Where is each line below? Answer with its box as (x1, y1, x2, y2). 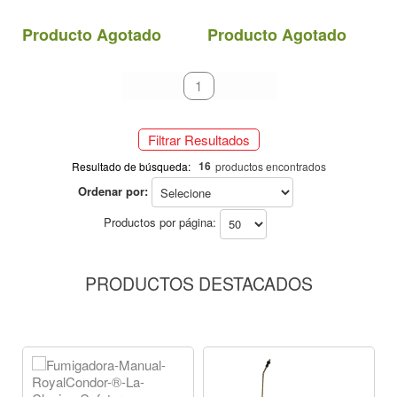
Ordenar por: (77, 182, 148, 199)
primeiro (129, 75, 177, 95)
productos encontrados (214, 159, 326, 175)
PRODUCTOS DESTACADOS (84, 270, 313, 296)
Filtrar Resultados (147, 130, 250, 150)
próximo (222, 76, 270, 96)
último (253, 76, 289, 96)
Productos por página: (104, 214, 220, 231)
